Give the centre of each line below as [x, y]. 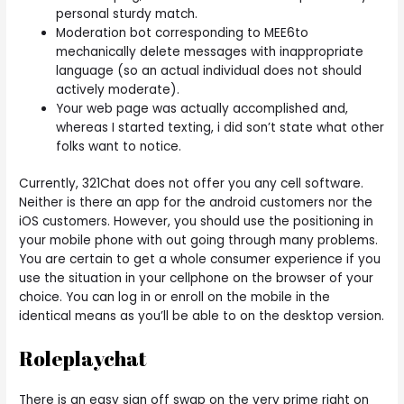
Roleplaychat [83, 359]
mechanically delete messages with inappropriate [210, 51]
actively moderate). [118, 89]
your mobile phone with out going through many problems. [199, 241]
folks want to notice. [119, 146]
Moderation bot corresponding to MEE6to [183, 32]
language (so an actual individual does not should [209, 70]
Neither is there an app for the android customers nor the [196, 203]
